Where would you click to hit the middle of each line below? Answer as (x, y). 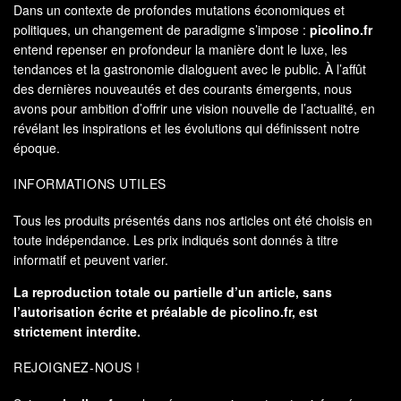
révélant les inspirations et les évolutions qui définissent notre (187, 128)
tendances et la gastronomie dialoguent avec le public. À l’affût (190, 68)
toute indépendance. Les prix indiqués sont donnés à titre (176, 239)
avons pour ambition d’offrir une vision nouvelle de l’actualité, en (194, 108)
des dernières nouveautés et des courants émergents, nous (183, 88)
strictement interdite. (77, 331)
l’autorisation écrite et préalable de (122, 311)
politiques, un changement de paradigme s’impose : (162, 29)
